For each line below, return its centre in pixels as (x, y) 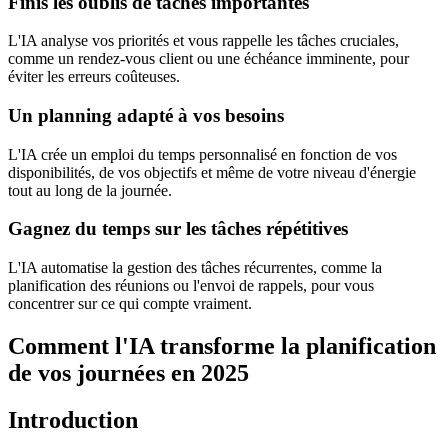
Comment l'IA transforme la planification (222, 346)
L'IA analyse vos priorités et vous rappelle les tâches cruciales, (203, 41)
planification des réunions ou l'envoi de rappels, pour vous (191, 286)
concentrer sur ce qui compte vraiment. (130, 304)
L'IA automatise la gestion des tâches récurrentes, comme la (195, 268)
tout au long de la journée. (90, 190)
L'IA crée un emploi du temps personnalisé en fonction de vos (202, 154)
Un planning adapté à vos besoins (146, 115)
